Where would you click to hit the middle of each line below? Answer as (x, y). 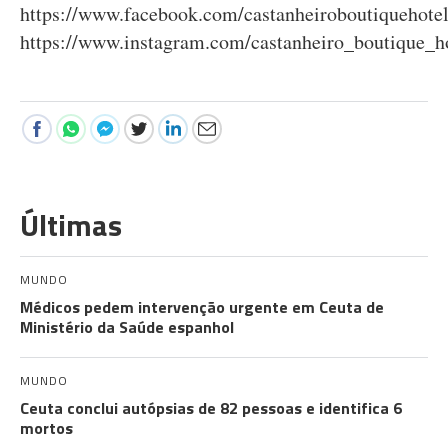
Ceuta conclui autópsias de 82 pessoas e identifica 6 (211, 408)
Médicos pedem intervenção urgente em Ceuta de (202, 307)
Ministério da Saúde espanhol (127, 327)
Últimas (71, 225)
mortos (46, 428)
